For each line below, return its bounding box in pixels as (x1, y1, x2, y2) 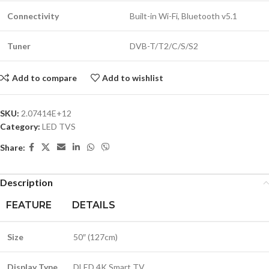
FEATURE (6, 199, 52, 211)
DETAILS (72, 199, 115, 211)
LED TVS (42, 121, 76, 131)
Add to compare (11, 72, 77, 83)
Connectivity (7, 11, 59, 21)
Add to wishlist (102, 72, 164, 83)
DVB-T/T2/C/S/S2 (130, 41, 198, 51)
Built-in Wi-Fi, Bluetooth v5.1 (130, 11, 237, 21)
